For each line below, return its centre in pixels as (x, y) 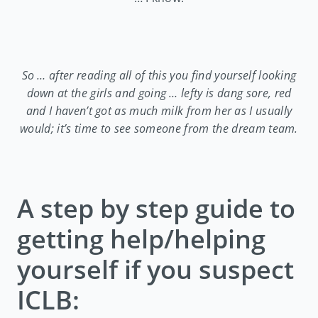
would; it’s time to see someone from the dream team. (159, 129)
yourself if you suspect (155, 269)
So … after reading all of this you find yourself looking (159, 76)
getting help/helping (141, 239)
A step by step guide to (156, 208)
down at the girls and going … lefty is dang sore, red (159, 93)
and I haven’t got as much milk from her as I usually (159, 111)
